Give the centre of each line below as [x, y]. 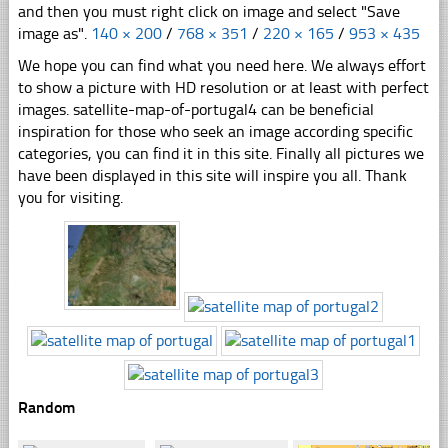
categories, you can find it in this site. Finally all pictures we [220, 154]
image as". [54, 34]
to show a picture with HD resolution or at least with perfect [223, 88]
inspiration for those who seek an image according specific [215, 132]
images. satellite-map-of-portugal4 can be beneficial [195, 110]
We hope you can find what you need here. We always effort [221, 66]
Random [46, 408]
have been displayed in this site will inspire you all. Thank [212, 176]
